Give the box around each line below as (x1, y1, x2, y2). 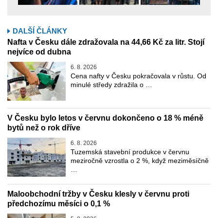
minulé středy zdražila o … (71, 80, 152, 89)
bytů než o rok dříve (7, 123, 80, 132)
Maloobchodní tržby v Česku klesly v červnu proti (7, 189, 189, 198)
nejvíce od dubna (7, 47, 71, 56)
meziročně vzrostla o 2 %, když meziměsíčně (71, 156, 209, 164)
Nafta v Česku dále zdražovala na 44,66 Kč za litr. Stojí (7, 37, 204, 46)
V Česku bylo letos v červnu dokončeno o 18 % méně (7, 113, 203, 122)
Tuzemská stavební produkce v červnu (71, 147, 189, 156)
